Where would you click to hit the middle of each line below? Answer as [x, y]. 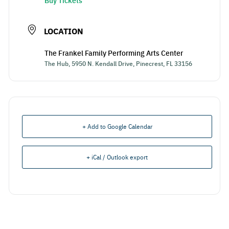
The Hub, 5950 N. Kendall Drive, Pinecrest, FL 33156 [118, 63]
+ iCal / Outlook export [117, 157]
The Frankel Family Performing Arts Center [114, 53]
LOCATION [64, 31]
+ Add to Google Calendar [117, 126]
